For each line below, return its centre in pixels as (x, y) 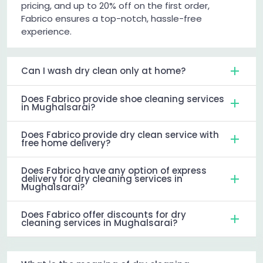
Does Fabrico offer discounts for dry (104, 215)
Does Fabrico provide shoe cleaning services (123, 99)
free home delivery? (66, 143)
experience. (46, 32)
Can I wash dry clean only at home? (103, 71)
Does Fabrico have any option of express (114, 171)
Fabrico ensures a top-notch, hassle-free (112, 19)
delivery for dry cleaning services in (102, 179)
